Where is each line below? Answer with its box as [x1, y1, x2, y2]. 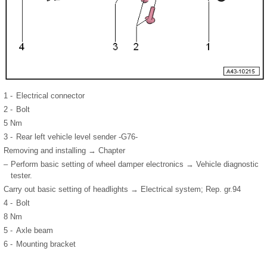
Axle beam [16, 225, 53, 235]
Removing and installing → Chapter [4, 145, 125, 155]
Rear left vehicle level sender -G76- [16, 132, 138, 141]
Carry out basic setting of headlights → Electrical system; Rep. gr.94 [4, 184, 241, 194]
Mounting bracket [16, 239, 76, 249]
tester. [11, 170, 32, 180]
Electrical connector [16, 91, 85, 100]
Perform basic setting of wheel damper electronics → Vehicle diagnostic [11, 159, 259, 169]
